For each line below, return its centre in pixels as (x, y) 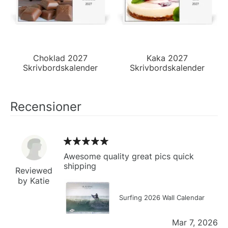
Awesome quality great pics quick (129, 156)
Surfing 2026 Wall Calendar (162, 197)
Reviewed (34, 170)
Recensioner (46, 106)
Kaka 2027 (167, 58)
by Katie (34, 180)
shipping (80, 166)
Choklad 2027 (61, 58)
